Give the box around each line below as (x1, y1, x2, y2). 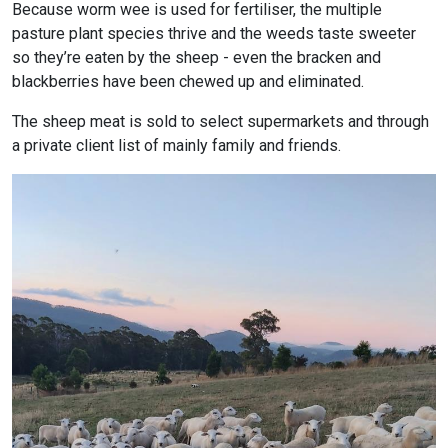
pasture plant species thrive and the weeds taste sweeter (12, 24, 416, 44)
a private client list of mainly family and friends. (12, 136, 341, 156)
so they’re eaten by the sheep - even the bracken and (12, 48, 381, 68)
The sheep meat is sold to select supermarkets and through (12, 112, 429, 132)
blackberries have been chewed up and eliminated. (12, 72, 364, 92)
